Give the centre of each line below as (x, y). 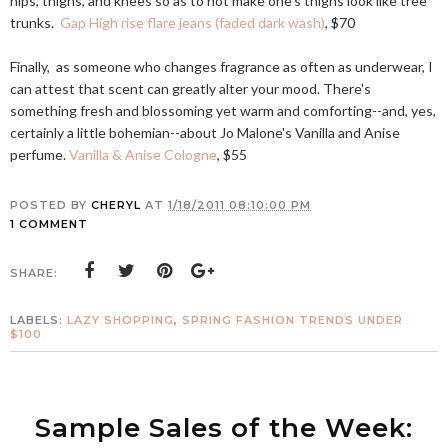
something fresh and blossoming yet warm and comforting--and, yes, (223, 110)
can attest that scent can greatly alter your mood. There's (190, 88)
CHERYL (116, 205)
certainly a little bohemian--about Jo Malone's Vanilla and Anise (205, 132)
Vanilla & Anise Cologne (143, 154)
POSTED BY (50, 205)
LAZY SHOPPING (120, 320)
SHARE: (34, 273)
